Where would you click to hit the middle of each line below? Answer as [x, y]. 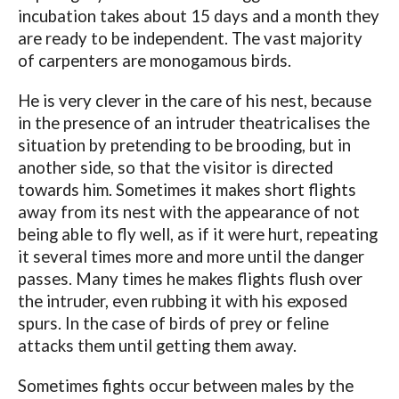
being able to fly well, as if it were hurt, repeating [197, 235]
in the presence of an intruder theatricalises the [193, 123]
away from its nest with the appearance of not [188, 212]
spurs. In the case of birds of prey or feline [173, 324]
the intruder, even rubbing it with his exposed [182, 301]
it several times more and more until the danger [191, 257]
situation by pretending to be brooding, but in [184, 146]
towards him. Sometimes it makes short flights [187, 190]
